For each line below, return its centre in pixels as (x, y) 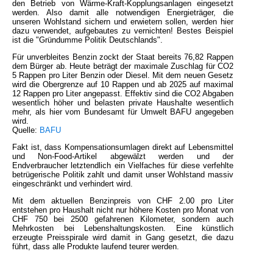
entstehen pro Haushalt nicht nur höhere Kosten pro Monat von (123, 210)
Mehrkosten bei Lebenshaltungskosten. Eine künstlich (123, 229)
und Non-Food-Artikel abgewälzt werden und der (123, 157)
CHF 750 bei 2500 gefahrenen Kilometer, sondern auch (123, 219)
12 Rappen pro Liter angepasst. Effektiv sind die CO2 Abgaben (123, 94)
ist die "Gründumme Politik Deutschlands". (87, 40)
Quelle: (26, 130)
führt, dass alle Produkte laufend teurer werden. (96, 247)
